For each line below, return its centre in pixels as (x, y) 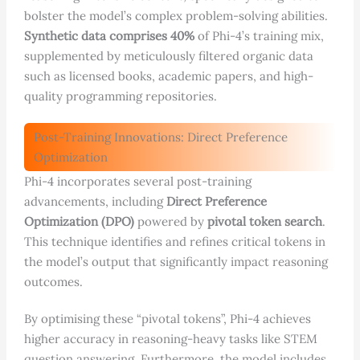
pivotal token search (264, 222)
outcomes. (53, 282)
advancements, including (95, 202)
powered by (170, 222)
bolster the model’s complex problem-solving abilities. (176, 16)
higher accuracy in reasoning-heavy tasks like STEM (170, 339)
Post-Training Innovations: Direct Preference (160, 137)
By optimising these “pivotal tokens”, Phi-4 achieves (167, 319)
